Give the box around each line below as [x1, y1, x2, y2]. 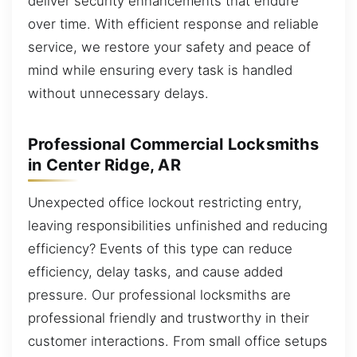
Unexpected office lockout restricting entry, [28, 194, 302, 211]
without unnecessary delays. [28, 85, 209, 102]
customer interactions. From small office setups [28, 333, 328, 350]
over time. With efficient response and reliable [28, 16, 319, 33]
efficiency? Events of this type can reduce [28, 241, 292, 257]
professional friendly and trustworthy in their [28, 310, 309, 327]
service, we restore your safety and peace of [28, 39, 311, 56]
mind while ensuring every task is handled [28, 62, 292, 79]
